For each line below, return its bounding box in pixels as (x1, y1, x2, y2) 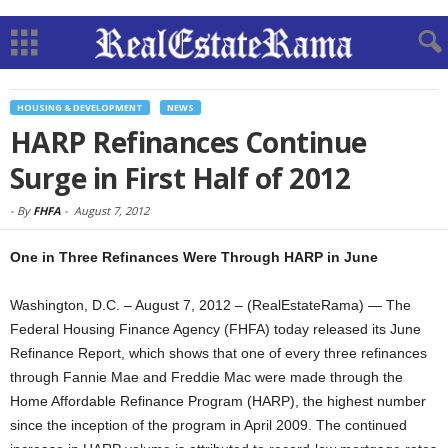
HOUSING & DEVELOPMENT (17, 101, 143, 114)
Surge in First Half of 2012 (10, 159, 351, 197)
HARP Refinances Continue (10, 123, 367, 161)
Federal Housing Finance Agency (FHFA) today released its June (10, 321, 421, 337)
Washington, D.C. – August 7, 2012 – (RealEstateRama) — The (10, 297, 411, 313)
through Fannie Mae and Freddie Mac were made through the (10, 369, 403, 385)
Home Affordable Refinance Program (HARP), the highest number (10, 393, 426, 409)
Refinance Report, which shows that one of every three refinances (10, 345, 427, 361)
